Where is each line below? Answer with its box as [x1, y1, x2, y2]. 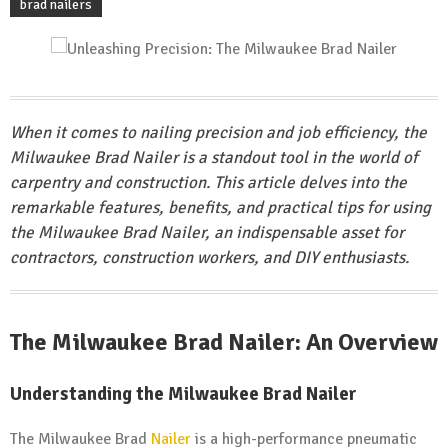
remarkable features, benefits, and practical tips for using [10, 197, 431, 218]
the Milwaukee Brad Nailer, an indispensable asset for [10, 222, 404, 243]
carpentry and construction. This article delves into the [10, 172, 407, 193]
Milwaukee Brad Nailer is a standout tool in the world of [10, 147, 418, 168]
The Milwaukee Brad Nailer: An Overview [10, 327, 438, 357]
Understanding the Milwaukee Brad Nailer [10, 381, 357, 405]
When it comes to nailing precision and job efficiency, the [10, 122, 427, 143]
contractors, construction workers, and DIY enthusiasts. [10, 247, 409, 268]
